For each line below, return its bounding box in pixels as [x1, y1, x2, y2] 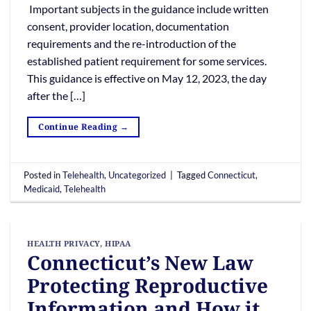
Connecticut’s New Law [27, 249, 253, 276]
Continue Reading [38, 121, 120, 133]
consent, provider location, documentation [27, 19, 229, 33]
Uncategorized [108, 169, 167, 180]
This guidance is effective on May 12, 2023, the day [27, 72, 267, 85]
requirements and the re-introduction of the [27, 37, 236, 51]
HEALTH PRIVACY [27, 238, 100, 249]
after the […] [27, 89, 85, 103]
